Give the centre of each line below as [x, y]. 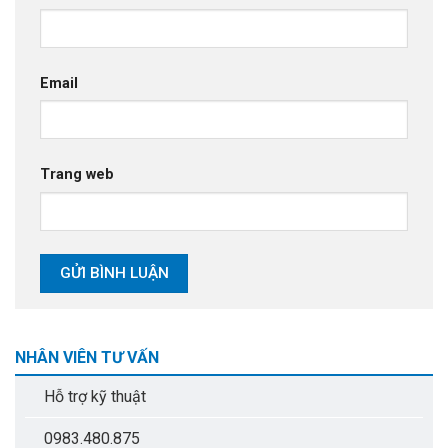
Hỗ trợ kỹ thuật [95, 397]
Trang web [77, 174]
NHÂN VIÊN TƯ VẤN [87, 357]
